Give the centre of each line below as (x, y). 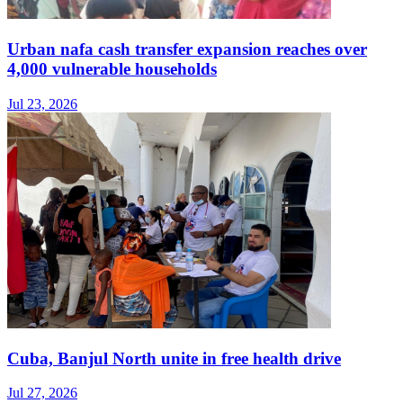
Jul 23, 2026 (42, 103)
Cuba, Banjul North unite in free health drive (174, 358)
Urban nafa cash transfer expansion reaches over (187, 49)
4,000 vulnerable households (112, 69)
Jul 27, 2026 (42, 393)
